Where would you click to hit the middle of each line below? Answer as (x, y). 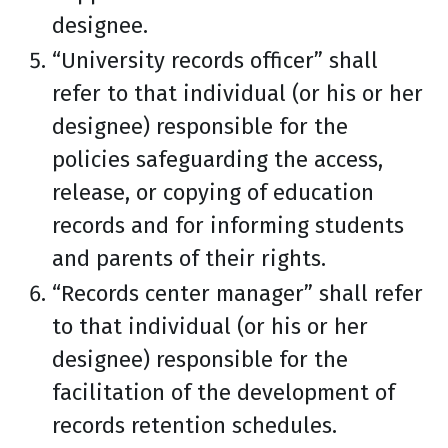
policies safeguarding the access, (217, 159)
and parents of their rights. (189, 258)
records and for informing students (228, 225)
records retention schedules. (194, 425)
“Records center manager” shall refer (237, 293)
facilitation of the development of (223, 392)
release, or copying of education (213, 192)
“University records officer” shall (215, 60)
